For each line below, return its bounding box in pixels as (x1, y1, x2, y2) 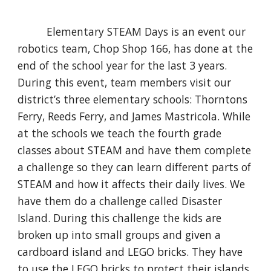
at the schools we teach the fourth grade (18, 126, 222, 140)
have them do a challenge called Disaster (18, 194, 223, 208)
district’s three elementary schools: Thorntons (18, 92, 248, 106)
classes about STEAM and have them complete (18, 143, 252, 157)
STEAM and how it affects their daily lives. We (18, 177, 246, 191)
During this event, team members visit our (18, 75, 232, 90)
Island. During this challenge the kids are (18, 211, 222, 225)
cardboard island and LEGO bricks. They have (18, 244, 243, 259)
